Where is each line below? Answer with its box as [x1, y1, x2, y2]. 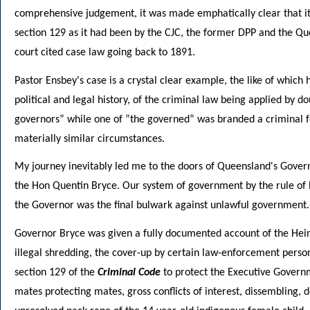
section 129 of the [15, 267, 98, 279]
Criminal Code [98, 267, 161, 279]
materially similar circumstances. [15, 133, 165, 145]
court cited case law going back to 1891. [15, 46, 195, 58]
